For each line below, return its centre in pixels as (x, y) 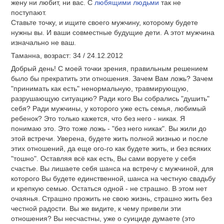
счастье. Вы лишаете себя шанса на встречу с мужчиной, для (112, 168)
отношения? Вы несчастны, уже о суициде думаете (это (103, 218)
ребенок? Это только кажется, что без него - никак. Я (98, 118)
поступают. (29, 13)
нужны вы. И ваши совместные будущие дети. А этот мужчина (113, 33)
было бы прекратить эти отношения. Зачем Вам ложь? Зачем (112, 78)
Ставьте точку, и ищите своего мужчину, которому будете (104, 23)
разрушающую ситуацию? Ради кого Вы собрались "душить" (110, 98)
